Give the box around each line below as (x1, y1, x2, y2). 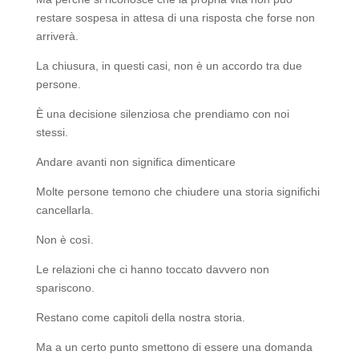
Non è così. (35, 233, 94, 247)
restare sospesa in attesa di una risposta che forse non (35, 11, 315, 25)
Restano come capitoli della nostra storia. (35, 311, 245, 325)
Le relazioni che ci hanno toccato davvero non (35, 263, 269, 276)
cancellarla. (35, 204, 94, 217)
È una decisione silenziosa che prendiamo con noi (35, 107, 289, 121)
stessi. (35, 126, 68, 139)
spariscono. (35, 281, 95, 295)
